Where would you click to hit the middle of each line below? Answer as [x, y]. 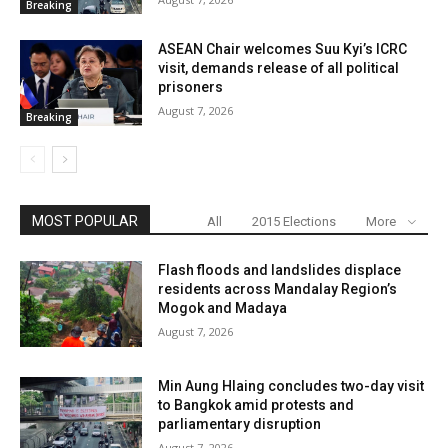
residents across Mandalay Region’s [278, 289]
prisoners [191, 87]
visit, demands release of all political [279, 68]
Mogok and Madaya [223, 308]
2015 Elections [294, 222]
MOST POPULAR [85, 221]
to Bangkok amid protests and [256, 404]
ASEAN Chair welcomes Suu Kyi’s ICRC [283, 49]
